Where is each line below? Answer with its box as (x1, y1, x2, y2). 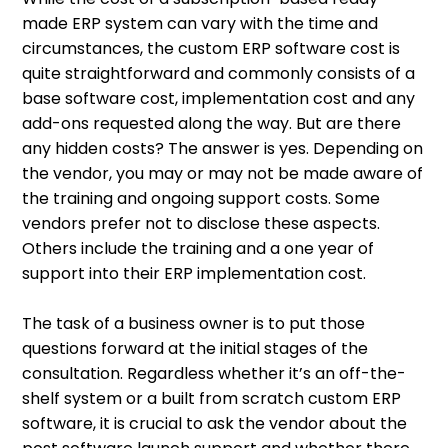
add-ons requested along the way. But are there (22, 112, 402, 136)
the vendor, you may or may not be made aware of (22, 162, 424, 186)
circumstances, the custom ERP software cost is (22, 37, 401, 61)
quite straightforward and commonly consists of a (22, 62, 416, 86)
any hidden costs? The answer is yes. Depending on (22, 137, 424, 161)
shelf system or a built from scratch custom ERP (22, 387, 402, 411)
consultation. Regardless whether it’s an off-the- (22, 362, 407, 386)
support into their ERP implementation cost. (22, 262, 371, 286)
